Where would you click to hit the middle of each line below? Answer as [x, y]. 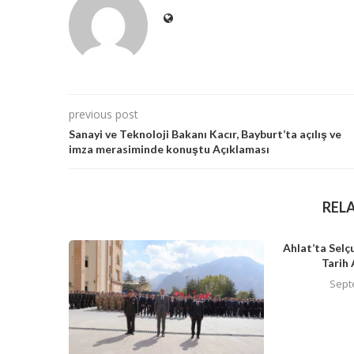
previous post [104, 115]
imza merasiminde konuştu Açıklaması [169, 149]
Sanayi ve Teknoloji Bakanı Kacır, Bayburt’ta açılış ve [205, 134]
